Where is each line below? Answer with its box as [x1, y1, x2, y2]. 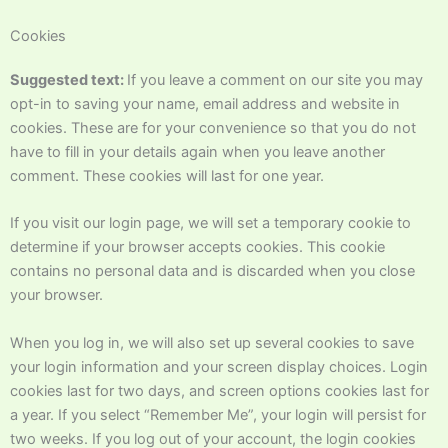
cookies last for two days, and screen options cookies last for [10, 381, 429, 400]
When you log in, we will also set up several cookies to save [10, 333, 414, 352]
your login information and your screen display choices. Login [10, 357, 428, 376]
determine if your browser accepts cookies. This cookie [10, 238, 385, 257]
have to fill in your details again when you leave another [10, 142, 385, 161]
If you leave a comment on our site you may [127, 70, 423, 89]
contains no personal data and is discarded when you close [10, 262, 415, 281]
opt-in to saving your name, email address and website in [10, 94, 400, 113]
